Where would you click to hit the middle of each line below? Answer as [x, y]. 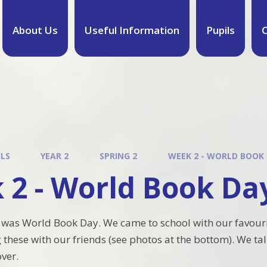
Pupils [220, 30]
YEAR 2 [55, 156]
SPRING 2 [118, 156]
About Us [35, 30]
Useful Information [132, 30]
